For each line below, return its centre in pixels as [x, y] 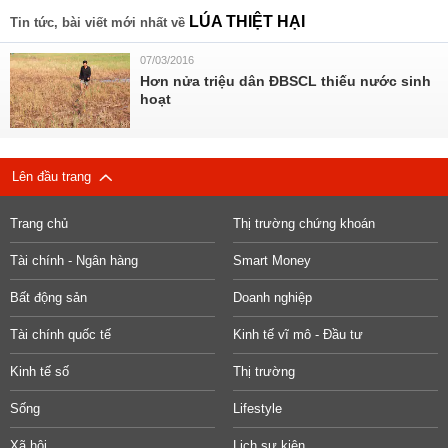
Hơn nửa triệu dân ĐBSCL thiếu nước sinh [285, 81]
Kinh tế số [39, 371]
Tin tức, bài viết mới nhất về [99, 22]
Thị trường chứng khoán [303, 223]
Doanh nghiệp [272, 297]
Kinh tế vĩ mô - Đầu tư [297, 334]
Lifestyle [257, 408]
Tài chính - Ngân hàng [74, 260]
